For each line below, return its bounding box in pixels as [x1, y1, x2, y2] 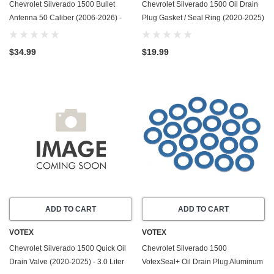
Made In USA [9, 27, 53, 36]
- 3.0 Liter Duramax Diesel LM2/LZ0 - [142, 27, 264, 36]
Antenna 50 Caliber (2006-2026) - [9, 13, 122, 23]
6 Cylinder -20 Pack [142, 40, 207, 50]
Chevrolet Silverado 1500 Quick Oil [9, 244, 126, 253]
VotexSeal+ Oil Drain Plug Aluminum [142, 257, 263, 267]
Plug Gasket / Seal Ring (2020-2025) [142, 13, 264, 23]
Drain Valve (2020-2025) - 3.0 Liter [9, 257, 124, 267]
